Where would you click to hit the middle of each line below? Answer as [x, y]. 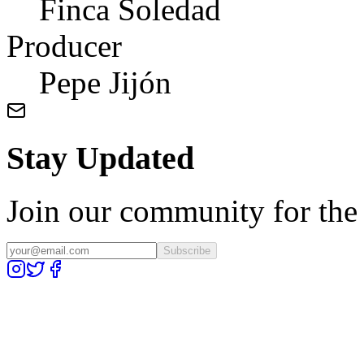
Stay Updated [100, 158]
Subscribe [187, 250]
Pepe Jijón [105, 83]
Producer [64, 46]
